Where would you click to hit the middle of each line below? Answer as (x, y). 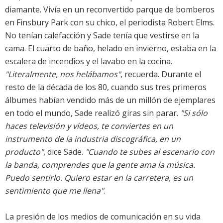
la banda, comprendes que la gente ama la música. (100, 165)
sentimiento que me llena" (54, 191)
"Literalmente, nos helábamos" (63, 74)
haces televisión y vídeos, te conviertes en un (89, 126)
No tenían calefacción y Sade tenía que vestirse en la (102, 36)
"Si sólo (194, 113)
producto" (24, 152)
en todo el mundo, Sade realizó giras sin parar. (93, 113)
